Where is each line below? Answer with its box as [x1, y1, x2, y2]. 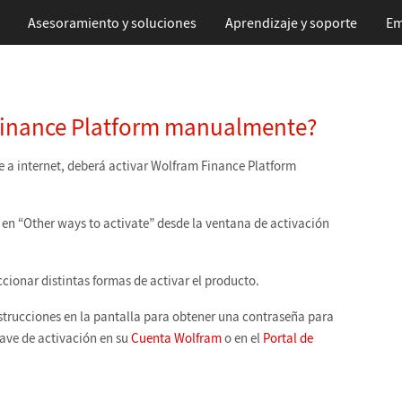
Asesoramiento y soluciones [27, 13, 197, 31]
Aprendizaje [224, 13, 298, 31]
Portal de [263, 329, 313, 346]
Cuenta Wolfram [131, 329, 222, 346]
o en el [222, 329, 263, 346]
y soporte [297, 13, 357, 31]
